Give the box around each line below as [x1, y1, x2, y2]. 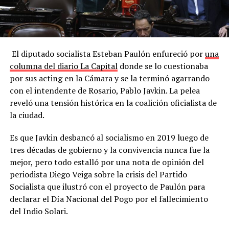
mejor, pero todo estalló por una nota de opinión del [9, 156, 204, 168]
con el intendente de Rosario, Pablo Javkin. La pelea [9, 85, 200, 97]
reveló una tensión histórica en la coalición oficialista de [9, 97, 217, 109]
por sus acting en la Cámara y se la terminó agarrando [9, 73, 210, 84]
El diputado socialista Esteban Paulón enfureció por [9, 48, 205, 60]
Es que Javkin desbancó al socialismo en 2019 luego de [9, 132, 209, 144]
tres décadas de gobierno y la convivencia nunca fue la [9, 144, 210, 156]
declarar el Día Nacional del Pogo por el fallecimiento [9, 193, 208, 205]
